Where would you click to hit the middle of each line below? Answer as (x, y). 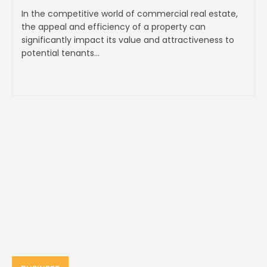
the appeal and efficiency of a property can (114, 27)
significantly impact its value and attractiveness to (128, 40)
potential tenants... (60, 53)
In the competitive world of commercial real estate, (130, 14)
